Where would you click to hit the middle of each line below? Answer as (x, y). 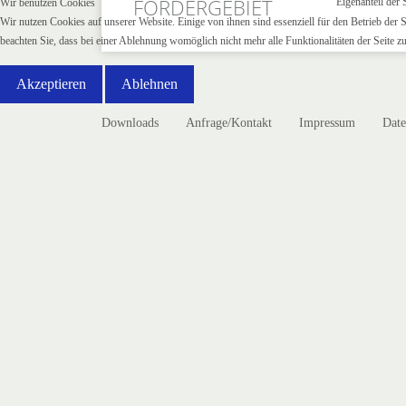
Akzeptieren (51, 84)
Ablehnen (150, 84)
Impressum (327, 123)
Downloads (130, 123)
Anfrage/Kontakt (229, 123)
